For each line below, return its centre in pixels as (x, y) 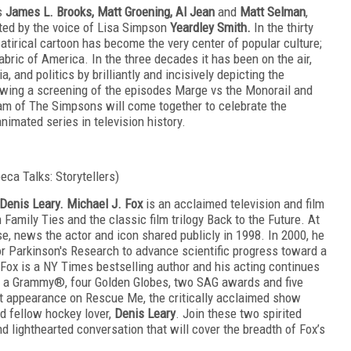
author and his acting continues (238, 266)
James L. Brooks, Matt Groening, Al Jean (112, 11)
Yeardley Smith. (212, 27)
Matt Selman (273, 11)
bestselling (127, 266)
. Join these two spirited (239, 313)
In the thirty (284, 27)
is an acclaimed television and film (235, 203)
